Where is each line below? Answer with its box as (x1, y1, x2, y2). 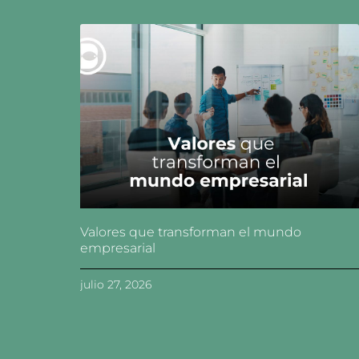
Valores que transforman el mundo (80, 224, 301, 240)
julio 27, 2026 (80, 276, 151, 292)
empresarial (80, 240, 155, 256)
